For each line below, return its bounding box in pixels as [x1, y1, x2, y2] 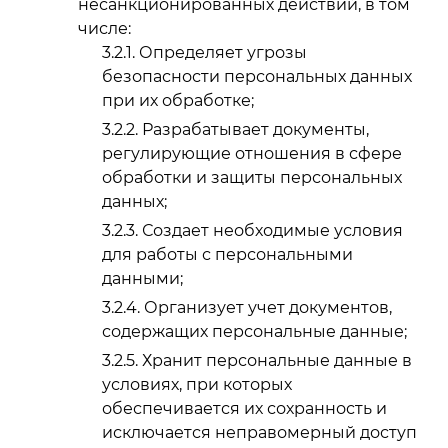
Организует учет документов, [144, 297, 392, 317]
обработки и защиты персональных [102, 168, 402, 188]
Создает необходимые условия [142, 220, 403, 240]
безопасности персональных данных [102, 67, 412, 87]
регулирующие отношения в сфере [102, 144, 402, 164]
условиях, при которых [102, 374, 292, 394]
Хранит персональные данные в [142, 350, 412, 370]
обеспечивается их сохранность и [102, 398, 387, 418]
